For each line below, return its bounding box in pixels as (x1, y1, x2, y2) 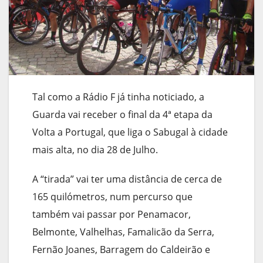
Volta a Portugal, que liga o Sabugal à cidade (32, 125, 228, 139)
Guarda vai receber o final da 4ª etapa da (32, 107, 213, 121)
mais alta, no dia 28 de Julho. (32, 143, 158, 156)
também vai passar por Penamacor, (32, 207, 191, 221)
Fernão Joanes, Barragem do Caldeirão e (32, 242, 210, 256)
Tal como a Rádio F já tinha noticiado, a (32, 90, 204, 103)
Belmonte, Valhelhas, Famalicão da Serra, (32, 225, 214, 238)
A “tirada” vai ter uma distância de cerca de (32, 172, 222, 186)
